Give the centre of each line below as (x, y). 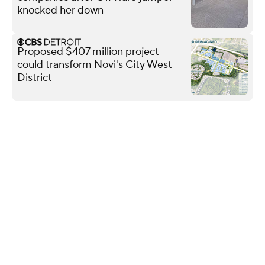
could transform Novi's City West (95, 64)
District (35, 77)
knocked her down (60, 10)
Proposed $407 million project (88, 51)
